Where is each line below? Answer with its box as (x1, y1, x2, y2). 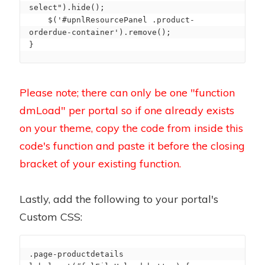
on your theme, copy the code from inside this (20, 121, 243, 135)
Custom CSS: (20, 210, 82, 224)
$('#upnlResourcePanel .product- (29, 15, 48, 25)
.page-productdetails (29, 250, 124, 259)
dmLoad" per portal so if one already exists (20, 104, 234, 118)
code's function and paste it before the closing (20, 139, 245, 153)
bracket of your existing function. (20, 157, 181, 171)
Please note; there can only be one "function (20, 86, 235, 100)
